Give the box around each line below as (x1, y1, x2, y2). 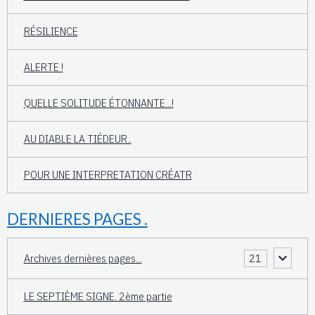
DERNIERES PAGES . (7, 209, 148, 229)
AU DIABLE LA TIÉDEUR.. (23, 131, 131, 146)
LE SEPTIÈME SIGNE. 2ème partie (23, 289, 172, 304)
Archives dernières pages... (23, 250, 142, 265)
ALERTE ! (23, 60, 63, 75)
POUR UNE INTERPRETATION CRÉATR (23, 167, 192, 182)
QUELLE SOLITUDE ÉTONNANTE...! (23, 96, 174, 110)
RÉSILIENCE (23, 24, 78, 39)
